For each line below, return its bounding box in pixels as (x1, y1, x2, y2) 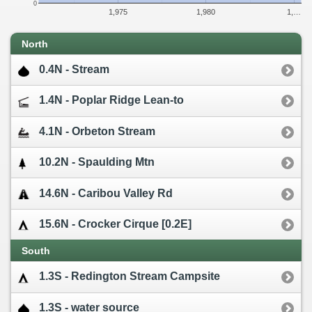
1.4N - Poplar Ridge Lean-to (39, 94, 184, 107)
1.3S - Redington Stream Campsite (39, 270, 220, 283)
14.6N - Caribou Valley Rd (39, 187, 173, 199)
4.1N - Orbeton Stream (39, 125, 155, 137)
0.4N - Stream (39, 63, 109, 76)
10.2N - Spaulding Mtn (39, 156, 155, 169)
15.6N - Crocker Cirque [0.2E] (39, 217, 192, 230)
